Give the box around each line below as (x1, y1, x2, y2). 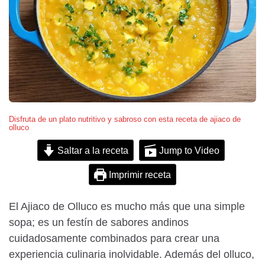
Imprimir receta (106, 169, 172, 180)
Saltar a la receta (55, 144, 128, 156)
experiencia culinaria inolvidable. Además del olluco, (9, 248, 254, 260)
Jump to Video (157, 144, 220, 156)
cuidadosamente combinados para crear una (9, 232, 219, 244)
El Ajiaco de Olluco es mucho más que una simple (9, 200, 245, 212)
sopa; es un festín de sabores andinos (9, 216, 189, 228)
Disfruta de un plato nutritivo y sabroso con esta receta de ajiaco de (9, 114, 241, 124)
